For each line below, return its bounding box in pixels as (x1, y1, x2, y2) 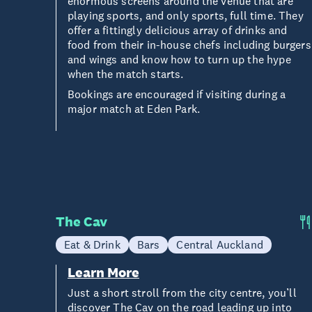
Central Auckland (176, 237, 263, 251)
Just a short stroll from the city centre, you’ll (68, 286, 297, 299)
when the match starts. (68, 67, 184, 81)
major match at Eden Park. (68, 102, 201, 116)
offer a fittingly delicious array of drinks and (68, 23, 288, 37)
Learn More (68, 264, 139, 281)
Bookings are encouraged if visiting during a (68, 87, 286, 101)
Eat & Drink (64, 237, 120, 251)
